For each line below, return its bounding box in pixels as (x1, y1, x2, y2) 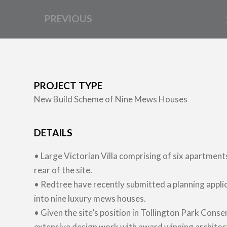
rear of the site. (34, 165, 92, 176)
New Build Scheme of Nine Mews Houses (34, 94, 187, 105)
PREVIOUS (44, 13, 92, 24)
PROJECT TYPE (34, 80, 102, 91)
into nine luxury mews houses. (34, 193, 146, 204)
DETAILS (34, 126, 72, 138)
